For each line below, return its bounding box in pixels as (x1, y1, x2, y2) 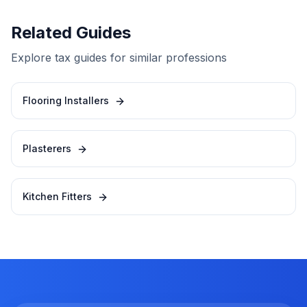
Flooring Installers (23, 95, 109, 106)
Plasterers (23, 143, 71, 154)
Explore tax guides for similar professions (11, 51, 227, 64)
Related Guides (11, 23, 131, 42)
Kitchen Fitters (23, 191, 92, 202)
